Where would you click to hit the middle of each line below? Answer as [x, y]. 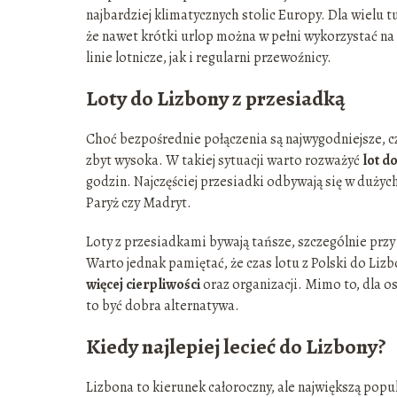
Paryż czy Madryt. [139, 203]
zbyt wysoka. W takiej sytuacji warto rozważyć [224, 161]
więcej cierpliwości [143, 285]
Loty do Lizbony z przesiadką [216, 99]
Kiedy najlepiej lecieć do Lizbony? [236, 347]
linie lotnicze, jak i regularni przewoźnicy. [209, 58]
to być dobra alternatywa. [163, 306]
